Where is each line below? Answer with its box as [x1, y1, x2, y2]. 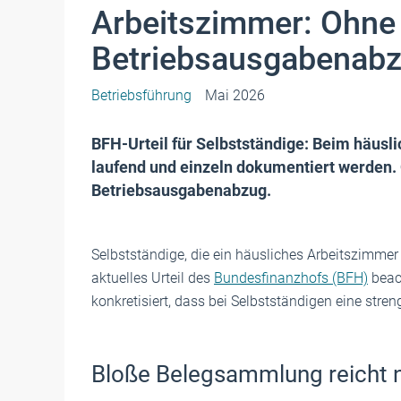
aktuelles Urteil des [91, 269, 214, 286]
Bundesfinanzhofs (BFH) [214, 269, 368, 286]
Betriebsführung [91, 87, 192, 104]
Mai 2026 [205, 87, 265, 104]
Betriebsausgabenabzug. [91, 181, 271, 200]
